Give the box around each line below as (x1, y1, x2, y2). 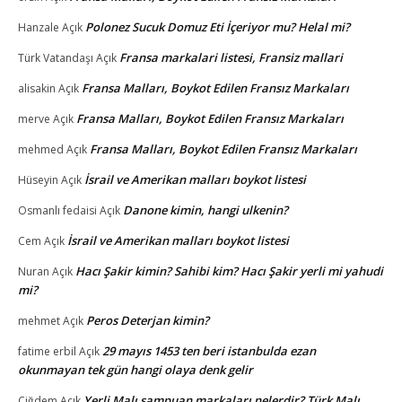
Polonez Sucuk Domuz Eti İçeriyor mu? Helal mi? (85, 18, 350, 35)
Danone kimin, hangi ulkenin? (123, 201, 288, 218)
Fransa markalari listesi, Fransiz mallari (119, 48, 343, 66)
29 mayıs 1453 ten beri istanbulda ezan (102, 342, 316, 359)
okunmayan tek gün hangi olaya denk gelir (18, 361, 253, 378)
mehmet (18, 312, 60, 328)
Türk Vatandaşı (18, 49, 93, 66)
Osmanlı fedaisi (18, 202, 97, 218)
